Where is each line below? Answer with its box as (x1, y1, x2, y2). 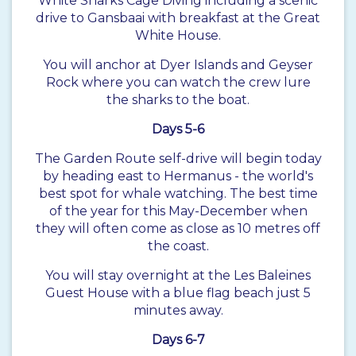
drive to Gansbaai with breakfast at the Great (36, 10, 320, 26)
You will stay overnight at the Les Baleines (45, 268, 311, 284)
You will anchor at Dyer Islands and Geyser (43, 57, 313, 73)
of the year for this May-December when (48, 203, 308, 219)
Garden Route (63, 151, 156, 167)
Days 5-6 (152, 122, 204, 137)
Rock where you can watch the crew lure (45, 75, 311, 91)
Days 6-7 (151, 332, 205, 348)
